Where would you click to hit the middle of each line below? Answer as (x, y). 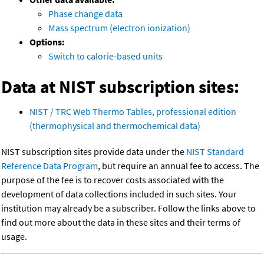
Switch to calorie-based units (105, 56)
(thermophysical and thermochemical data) (115, 126)
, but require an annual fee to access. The (179, 166)
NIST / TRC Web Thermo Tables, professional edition (133, 112)
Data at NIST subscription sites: (120, 87)
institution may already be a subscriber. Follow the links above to (128, 208)
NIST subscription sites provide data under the (94, 152)
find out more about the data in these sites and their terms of (121, 222)
